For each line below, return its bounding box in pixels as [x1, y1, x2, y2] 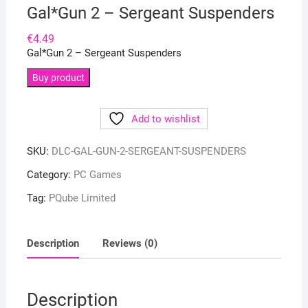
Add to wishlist [131, 112, 200, 125]
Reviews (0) [102, 237, 157, 250]
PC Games [73, 168, 122, 181]
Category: [26, 168, 74, 181]
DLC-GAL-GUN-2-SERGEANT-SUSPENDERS [51, 144, 246, 157]
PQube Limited [48, 191, 115, 204]
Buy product [32, 71, 85, 83]
